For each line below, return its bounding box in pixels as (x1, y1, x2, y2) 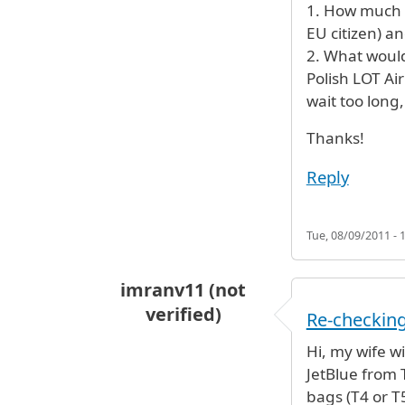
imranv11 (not (120, 277, 247, 302)
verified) (145, 301, 221, 326)
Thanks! (306, 127, 364, 149)
